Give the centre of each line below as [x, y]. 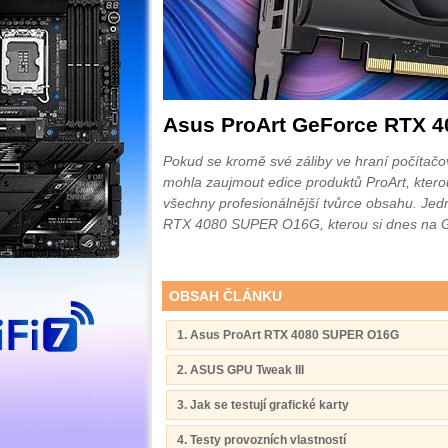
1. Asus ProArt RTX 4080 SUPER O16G [288, 335]
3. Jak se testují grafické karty [263, 405]
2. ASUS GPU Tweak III [240, 370]
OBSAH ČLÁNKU [225, 296]
